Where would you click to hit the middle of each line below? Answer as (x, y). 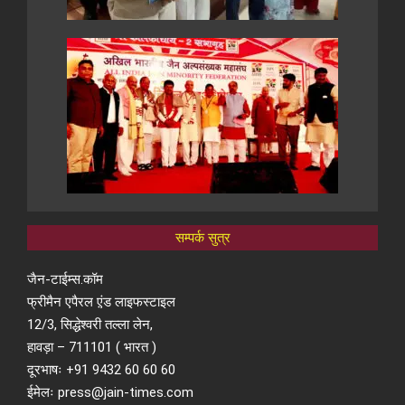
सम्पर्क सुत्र (202, 238)
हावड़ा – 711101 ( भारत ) (92, 348)
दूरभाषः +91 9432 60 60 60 (101, 370)
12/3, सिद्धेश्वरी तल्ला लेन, (90, 325)
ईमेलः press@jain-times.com (110, 393)
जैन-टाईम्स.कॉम (65, 280)
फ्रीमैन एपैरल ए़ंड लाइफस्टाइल (101, 302)
